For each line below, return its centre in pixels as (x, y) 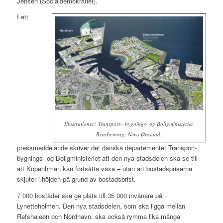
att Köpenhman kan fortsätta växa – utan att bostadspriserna (104, 169)
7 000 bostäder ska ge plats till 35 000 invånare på (89, 195)
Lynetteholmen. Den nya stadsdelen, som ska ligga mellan (101, 206)
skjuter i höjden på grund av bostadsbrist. (76, 179)
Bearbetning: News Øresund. (129, 134)
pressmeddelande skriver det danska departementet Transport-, (108, 148)
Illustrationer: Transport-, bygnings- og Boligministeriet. (129, 124)
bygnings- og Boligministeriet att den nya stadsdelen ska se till (107, 158)
